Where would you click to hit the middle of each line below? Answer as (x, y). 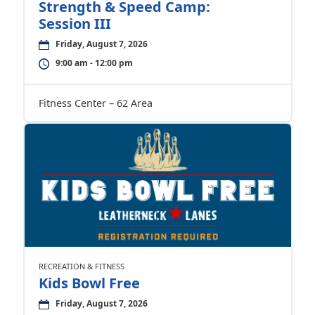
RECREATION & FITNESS (81, 266)
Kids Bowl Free (89, 283)
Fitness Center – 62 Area (95, 103)
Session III (75, 24)
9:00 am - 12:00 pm (94, 63)
